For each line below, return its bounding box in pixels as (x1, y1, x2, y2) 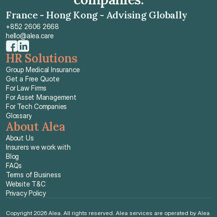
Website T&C (6, 180, 46, 188)
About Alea (6, 119, 65, 134)
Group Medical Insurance (6, 65, 80, 74)
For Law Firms (6, 84, 47, 92)
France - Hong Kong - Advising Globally (6, 9, 187, 21)
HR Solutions (6, 51, 78, 66)
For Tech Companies (6, 102, 67, 110)
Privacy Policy (6, 189, 46, 197)
